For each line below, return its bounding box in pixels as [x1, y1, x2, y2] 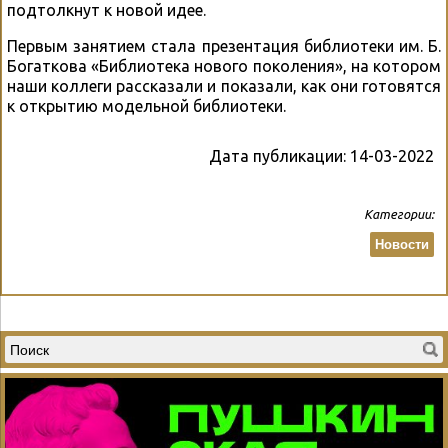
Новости [375, 237, 429, 253]
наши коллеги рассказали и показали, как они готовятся [7, 77, 441, 96]
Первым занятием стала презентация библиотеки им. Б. [7, 37, 441, 56]
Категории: [364, 207, 434, 222]
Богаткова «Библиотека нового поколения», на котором [7, 57, 441, 76]
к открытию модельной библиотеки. [7, 97, 286, 116]
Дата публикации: [209, 147, 350, 166]
